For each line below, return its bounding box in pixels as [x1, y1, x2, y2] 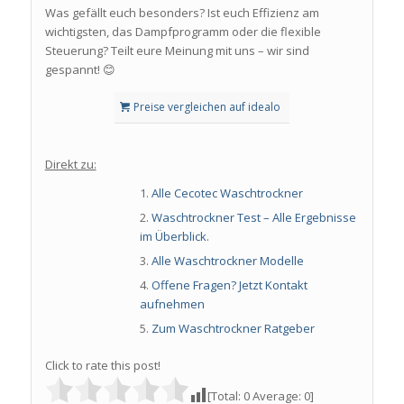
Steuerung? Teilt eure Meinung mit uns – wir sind [44, 41, 309, 59]
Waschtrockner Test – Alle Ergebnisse [151, 209, 356, 226]
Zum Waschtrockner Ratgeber [151, 320, 315, 337]
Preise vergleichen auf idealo [133, 99, 280, 115]
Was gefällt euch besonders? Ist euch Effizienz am [44, 4, 319, 21]
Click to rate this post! [44, 357, 161, 374]
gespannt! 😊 [44, 60, 115, 78]
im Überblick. [139, 228, 209, 245]
